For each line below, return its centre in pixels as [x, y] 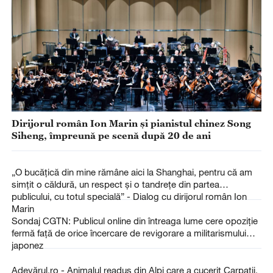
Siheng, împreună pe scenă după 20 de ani [111, 136]
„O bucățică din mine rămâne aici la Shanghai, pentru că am [132, 172]
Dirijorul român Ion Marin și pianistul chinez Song [131, 123]
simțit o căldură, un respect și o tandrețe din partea [115, 184]
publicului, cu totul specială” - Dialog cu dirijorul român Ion [129, 197]
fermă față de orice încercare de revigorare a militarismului [129, 233]
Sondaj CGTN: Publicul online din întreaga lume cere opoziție [134, 221]
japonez [27, 245]
